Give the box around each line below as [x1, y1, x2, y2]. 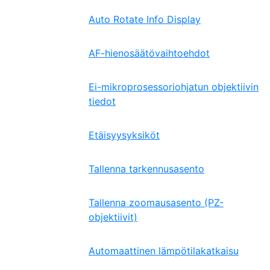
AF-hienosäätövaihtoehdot [89, 47, 210, 59]
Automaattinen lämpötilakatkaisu [89, 245, 239, 257]
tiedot [89, 95, 116, 107]
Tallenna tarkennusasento [89, 163, 204, 175]
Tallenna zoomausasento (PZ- [89, 196, 224, 209]
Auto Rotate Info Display [89, 13, 201, 25]
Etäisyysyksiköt [89, 129, 160, 141]
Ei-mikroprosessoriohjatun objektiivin [89, 81, 259, 93]
